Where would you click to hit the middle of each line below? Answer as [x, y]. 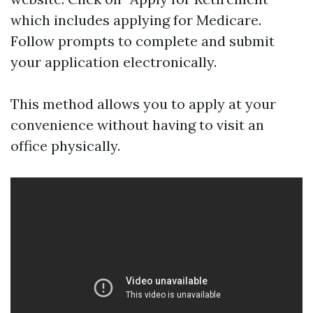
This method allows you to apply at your [143, 104]
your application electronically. [114, 62]
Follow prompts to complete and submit [143, 41]
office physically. [65, 146]
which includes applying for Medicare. [136, 20]
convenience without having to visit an [137, 125]
